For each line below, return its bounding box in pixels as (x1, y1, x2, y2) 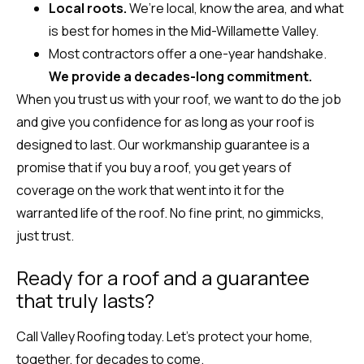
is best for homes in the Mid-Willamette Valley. (49, 22, 318, 40)
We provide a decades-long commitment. (49, 67, 312, 85)
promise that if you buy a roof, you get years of (16, 158, 292, 176)
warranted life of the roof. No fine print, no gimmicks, (16, 204, 324, 222)
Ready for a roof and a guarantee (16, 264, 310, 291)
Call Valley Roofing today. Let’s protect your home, (16, 327, 313, 345)
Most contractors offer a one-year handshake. (49, 45, 327, 63)
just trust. (16, 227, 74, 245)
